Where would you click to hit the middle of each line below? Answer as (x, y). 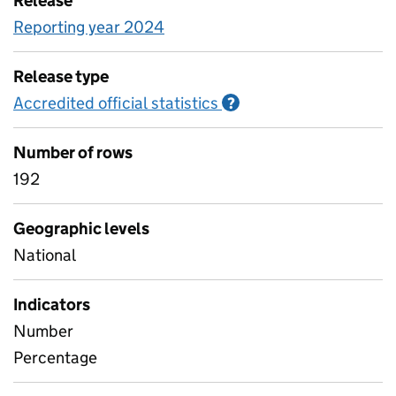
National (45, 255)
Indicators (52, 305)
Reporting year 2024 (89, 27)
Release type (61, 76)
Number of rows (73, 152)
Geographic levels (81, 228)
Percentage (55, 358)
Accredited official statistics (116, 103)
